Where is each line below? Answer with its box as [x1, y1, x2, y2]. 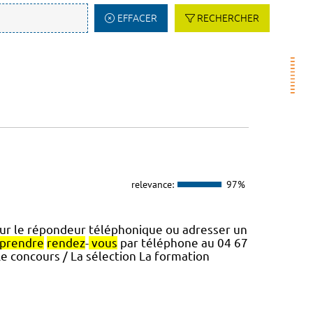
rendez [46, 236, 85, 250]
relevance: [131, 177, 174, 191]
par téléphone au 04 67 [117, 236, 248, 250]
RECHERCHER [197, 13, 259, 24]
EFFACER [117, 13, 157, 24]
